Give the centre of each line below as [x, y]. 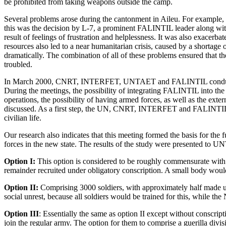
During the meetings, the [44, 90]
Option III [21, 213]
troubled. [18, 64]
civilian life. [23, 118]
